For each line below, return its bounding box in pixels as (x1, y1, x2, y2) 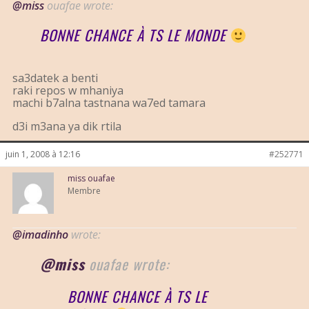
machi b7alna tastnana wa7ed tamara (12, 95, 206, 111)
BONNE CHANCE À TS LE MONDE (40, 24, 230, 46)
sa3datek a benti (12, 70, 98, 86)
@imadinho (12, 227, 68, 243)
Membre (68, 185, 101, 197)
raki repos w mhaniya (12, 83, 123, 99)
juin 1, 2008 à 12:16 (6, 148, 80, 161)
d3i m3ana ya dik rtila (12, 119, 121, 134)
